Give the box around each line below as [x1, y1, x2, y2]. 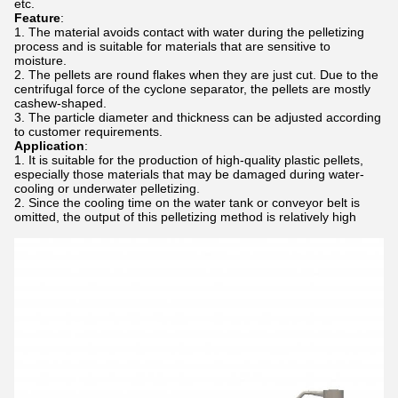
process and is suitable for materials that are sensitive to [14, 39, 330, 53]
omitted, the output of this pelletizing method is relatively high [14, 210, 356, 224]
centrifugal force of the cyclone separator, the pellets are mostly [14, 82, 370, 96]
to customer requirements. [14, 124, 163, 139]
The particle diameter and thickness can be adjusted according [28, 110, 381, 124]
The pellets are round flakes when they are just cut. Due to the [28, 68, 378, 82]
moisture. [14, 53, 67, 68]
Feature [14, 11, 60, 25]
